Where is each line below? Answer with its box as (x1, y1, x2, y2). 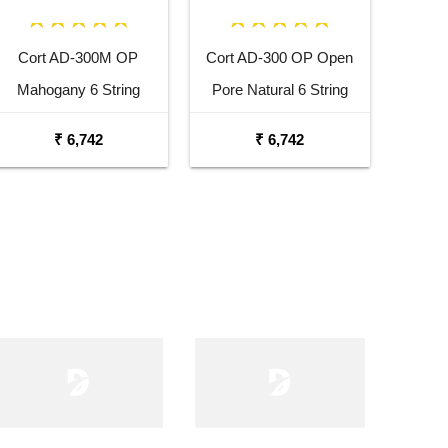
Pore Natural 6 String (211, 81, 348, 99)
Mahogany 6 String (16, 81, 140, 99)
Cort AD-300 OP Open (206, 49, 354, 67)
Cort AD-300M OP (18, 49, 139, 67)
